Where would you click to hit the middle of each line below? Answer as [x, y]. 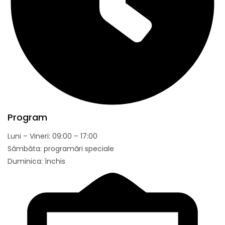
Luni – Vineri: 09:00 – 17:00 [52, 136]
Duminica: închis [36, 161]
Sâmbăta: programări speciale [61, 148]
